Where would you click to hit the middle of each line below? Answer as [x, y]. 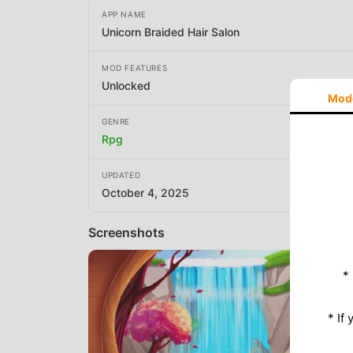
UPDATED [121, 175]
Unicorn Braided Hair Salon [171, 32]
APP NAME [124, 14]
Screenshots [126, 232]
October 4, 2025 [145, 193]
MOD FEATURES [135, 67]
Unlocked [126, 85]
